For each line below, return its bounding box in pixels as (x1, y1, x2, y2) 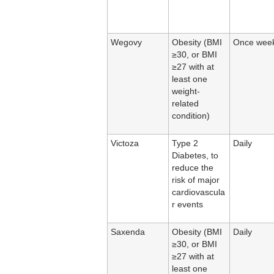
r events (172, 200, 203, 210)
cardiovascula (172, 188, 225, 198)
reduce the (172, 163, 213, 173)
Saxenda (111, 228, 145, 237)
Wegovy (111, 38, 142, 48)
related (172, 99, 199, 109)
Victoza (111, 139, 139, 149)
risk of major (172, 176, 220, 185)
